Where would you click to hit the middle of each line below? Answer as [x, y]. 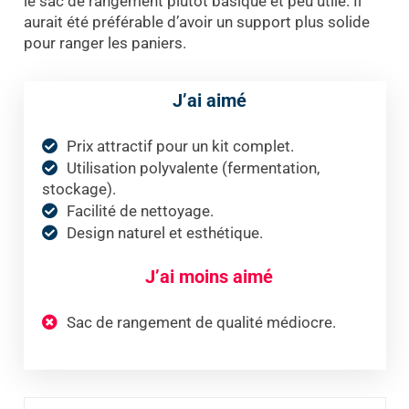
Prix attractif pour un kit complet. [180, 147]
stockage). [79, 189]
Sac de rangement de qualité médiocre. [201, 323]
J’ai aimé [209, 101]
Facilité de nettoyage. [140, 211]
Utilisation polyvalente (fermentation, [193, 168]
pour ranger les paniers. [105, 43]
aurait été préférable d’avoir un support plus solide [196, 22]
